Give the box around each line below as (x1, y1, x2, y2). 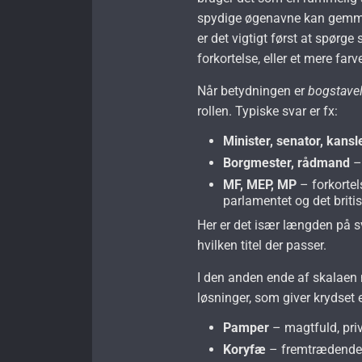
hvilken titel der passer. (197, 237, 327, 253)
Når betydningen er (197, 82, 309, 99)
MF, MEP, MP (223, 176, 297, 192)
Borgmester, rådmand (223, 154, 351, 170)
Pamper (223, 319, 270, 335)
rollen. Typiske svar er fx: (197, 103, 339, 119)
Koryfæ (223, 341, 267, 357)
